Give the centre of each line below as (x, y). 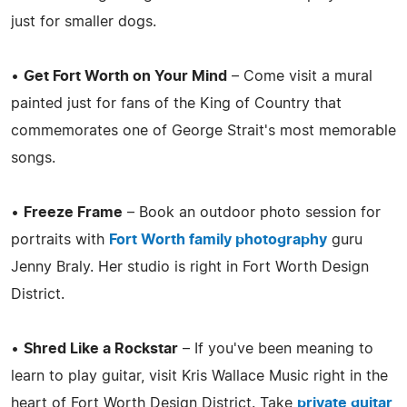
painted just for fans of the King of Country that (176, 103)
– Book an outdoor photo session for (252, 212)
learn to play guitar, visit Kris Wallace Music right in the (199, 376)
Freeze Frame (73, 212)
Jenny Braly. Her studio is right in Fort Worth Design (190, 267)
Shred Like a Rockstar (101, 348)
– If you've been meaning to (276, 348)
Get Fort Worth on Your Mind (125, 76)
